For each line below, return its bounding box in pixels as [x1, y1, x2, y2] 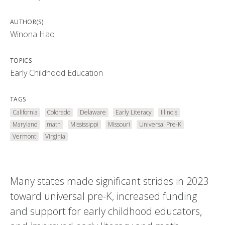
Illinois [161, 108, 178, 117]
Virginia [45, 132, 66, 141]
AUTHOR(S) [10, 18, 44, 27]
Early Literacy [115, 108, 152, 117]
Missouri [107, 120, 130, 129]
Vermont [12, 132, 36, 141]
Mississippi [70, 120, 98, 129]
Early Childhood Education [10, 67, 103, 79]
